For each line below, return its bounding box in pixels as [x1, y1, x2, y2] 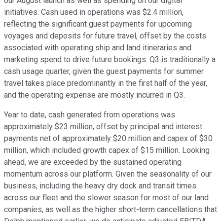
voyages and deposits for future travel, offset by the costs [4, 31, 206, 41]
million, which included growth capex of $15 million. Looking [4, 146, 210, 155]
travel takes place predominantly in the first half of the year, [4, 78, 207, 88]
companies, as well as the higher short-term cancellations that [4, 205, 217, 215]
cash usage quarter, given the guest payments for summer [4, 67, 204, 76]
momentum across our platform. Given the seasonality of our [4, 169, 212, 179]
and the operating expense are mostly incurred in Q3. [4, 90, 185, 100]
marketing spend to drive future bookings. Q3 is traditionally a [4, 55, 216, 65]
